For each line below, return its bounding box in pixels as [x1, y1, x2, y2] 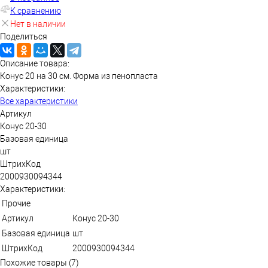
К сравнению [10, 6, 61, 16]
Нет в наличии [10, 19, 66, 29]
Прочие [2, 199, 31, 208]
